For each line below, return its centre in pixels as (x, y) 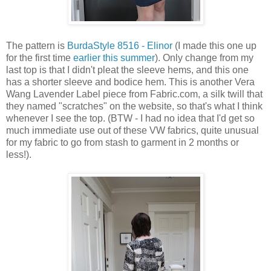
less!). (19, 154)
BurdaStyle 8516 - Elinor (120, 45)
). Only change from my (204, 57)
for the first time (40, 57)
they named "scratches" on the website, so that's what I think (134, 106)
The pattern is (37, 45)
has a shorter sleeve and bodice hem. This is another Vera (130, 82)
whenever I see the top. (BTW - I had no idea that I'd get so (130, 118)
